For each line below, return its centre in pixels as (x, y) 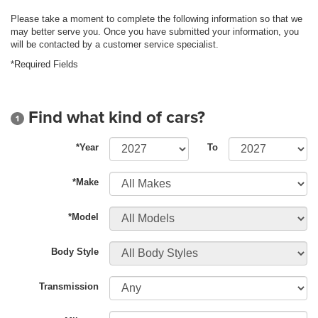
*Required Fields (44, 65)
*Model (84, 217)
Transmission (69, 287)
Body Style (75, 252)
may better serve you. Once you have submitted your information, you (155, 32)
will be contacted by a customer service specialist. (115, 45)
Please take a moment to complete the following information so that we (157, 19)
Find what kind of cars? (115, 116)
